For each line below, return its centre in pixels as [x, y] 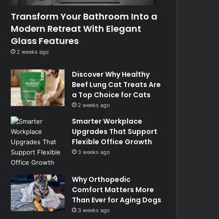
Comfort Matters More [113, 189]
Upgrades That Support [115, 131]
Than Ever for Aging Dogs [117, 200]
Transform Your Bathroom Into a [84, 16]
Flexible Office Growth [112, 142]
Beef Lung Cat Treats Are [117, 84]
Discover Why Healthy [111, 74]
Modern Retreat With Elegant [76, 28]
